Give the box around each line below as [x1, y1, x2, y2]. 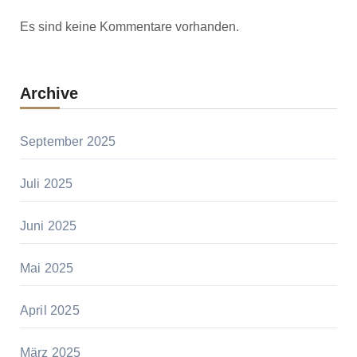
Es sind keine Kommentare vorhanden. [19, 20, 239, 34]
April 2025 [19, 304, 80, 318]
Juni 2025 [19, 219, 77, 233]
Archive [19, 84, 78, 103]
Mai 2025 [19, 261, 74, 276]
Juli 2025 [19, 177, 73, 191]
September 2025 [19, 135, 116, 149]
